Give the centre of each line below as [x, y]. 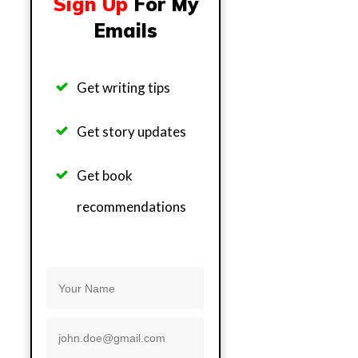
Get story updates [131, 132]
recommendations [131, 207]
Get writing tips [123, 88]
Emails [125, 31]
